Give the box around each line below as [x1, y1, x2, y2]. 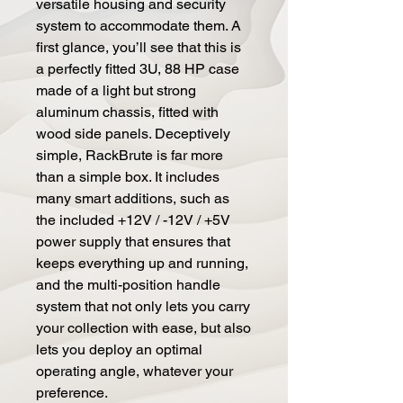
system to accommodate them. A [36, 16, 241, 34]
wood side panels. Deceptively [36, 124, 230, 142]
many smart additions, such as [36, 189, 229, 207]
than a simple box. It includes [36, 167, 219, 185]
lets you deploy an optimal [36, 340, 202, 358]
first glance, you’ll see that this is [36, 38, 241, 56]
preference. [36, 383, 108, 401]
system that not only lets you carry [36, 297, 250, 315]
